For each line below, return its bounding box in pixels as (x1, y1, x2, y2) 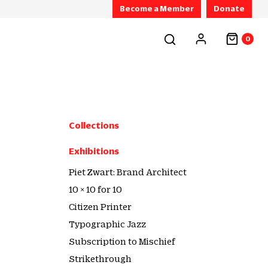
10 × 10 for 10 (69, 184, 122, 194)
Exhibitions (69, 146, 119, 156)
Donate (213, 4, 245, 13)
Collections (69, 120, 119, 130)
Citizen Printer (69, 202, 132, 211)
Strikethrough (69, 254, 132, 263)
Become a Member (120, 4, 194, 13)
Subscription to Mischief (69, 236, 176, 246)
